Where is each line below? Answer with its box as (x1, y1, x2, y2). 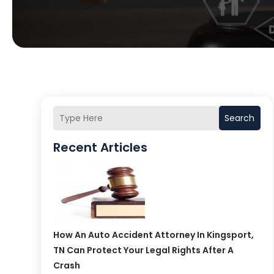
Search (224, 112, 255, 125)
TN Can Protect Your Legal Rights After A (53, 244, 234, 257)
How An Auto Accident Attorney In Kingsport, (53, 229, 254, 242)
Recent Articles (53, 139, 148, 157)
